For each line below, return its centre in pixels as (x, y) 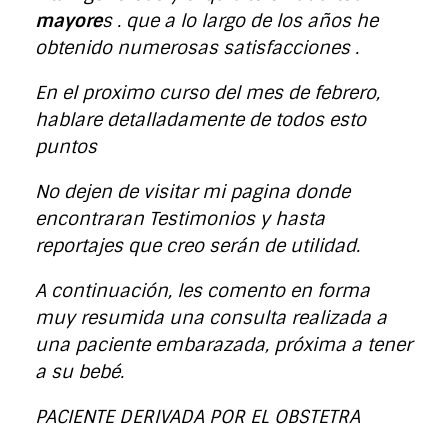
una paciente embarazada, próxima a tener (223, 344)
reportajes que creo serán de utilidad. (197, 245)
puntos (66, 146)
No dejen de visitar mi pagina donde (192, 191)
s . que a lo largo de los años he (240, 20)
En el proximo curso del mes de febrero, (207, 92)
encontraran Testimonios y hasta (180, 218)
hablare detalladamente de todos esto (200, 119)
